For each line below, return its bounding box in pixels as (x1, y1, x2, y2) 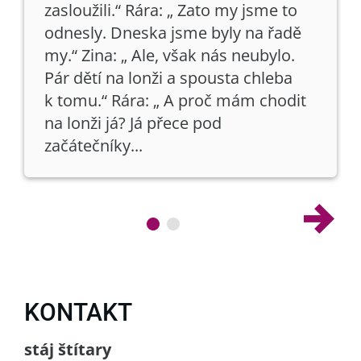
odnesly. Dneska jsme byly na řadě (44, 22, 301, 44)
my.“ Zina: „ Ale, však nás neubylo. (44, 44, 295, 66)
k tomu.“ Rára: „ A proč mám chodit (44, 89, 306, 111)
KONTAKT (24, 298, 132, 326)
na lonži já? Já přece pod (44, 112, 222, 134)
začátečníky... (44, 135, 143, 156)
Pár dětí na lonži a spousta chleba (44, 67, 293, 89)
